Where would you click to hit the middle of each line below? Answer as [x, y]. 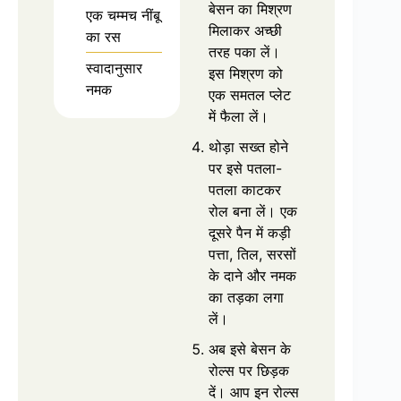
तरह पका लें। [244, 51]
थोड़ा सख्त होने [248, 146]
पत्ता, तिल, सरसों [252, 254]
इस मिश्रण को [246, 73]
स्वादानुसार [114, 68]
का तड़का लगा [246, 297]
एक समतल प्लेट [250, 94]
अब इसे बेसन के [250, 349]
